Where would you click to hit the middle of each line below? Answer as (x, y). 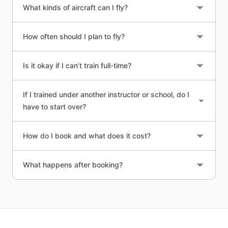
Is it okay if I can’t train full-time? (77, 66)
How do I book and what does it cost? (87, 136)
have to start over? (54, 107)
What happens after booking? (73, 165)
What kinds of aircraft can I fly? (75, 8)
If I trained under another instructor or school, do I (106, 95)
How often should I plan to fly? (74, 37)
